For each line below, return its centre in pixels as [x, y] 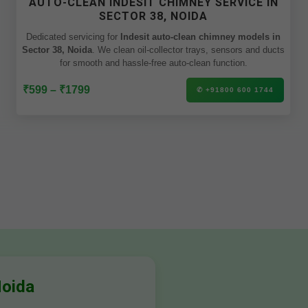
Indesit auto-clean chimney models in [200, 37]
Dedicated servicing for [73, 37]
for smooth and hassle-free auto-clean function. [153, 63]
